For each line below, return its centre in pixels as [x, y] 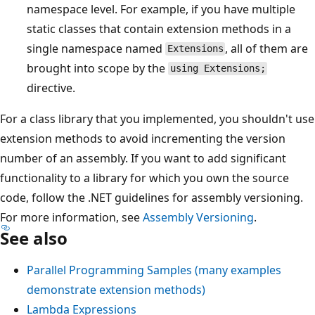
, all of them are [267, 48]
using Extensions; [218, 69]
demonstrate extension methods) [116, 289]
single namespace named [96, 48]
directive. [51, 88]
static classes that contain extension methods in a [159, 28]
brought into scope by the [97, 68]
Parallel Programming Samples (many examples [154, 270]
